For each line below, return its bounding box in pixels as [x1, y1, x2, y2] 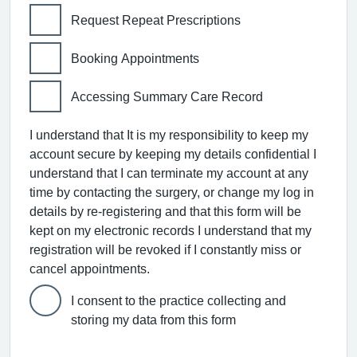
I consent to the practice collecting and [71, 293, 286, 307]
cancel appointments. [29, 261, 150, 275]
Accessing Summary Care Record [71, 89, 263, 103]
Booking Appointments [71, 51, 199, 65]
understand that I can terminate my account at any [29, 166, 308, 179]
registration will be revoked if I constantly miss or [29, 242, 301, 256]
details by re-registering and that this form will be [29, 204, 301, 218]
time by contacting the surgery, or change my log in [29, 185, 314, 198]
